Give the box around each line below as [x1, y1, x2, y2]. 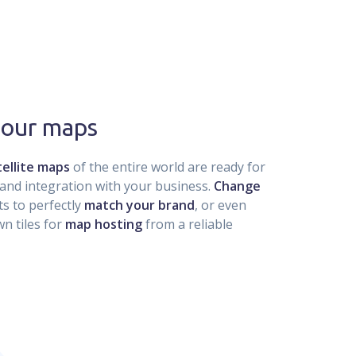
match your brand [83, 196, 195, 214]
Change [213, 177, 261, 195]
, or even [194, 196, 246, 214]
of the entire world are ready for [69, 158, 265, 176]
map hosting [64, 215, 142, 233]
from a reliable [141, 215, 233, 233]
